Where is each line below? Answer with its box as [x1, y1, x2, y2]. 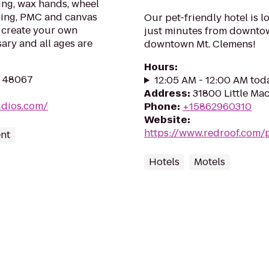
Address [144, 86, 187, 100]
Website [144, 113, 187, 127]
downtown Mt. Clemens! [144, 37, 256, 51]
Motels [194, 155, 225, 169]
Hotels [149, 155, 180, 169]
